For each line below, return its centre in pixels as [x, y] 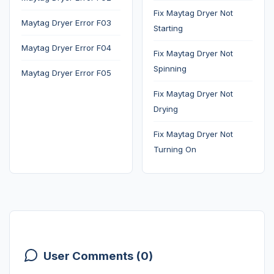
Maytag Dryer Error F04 [66, 48]
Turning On [175, 150]
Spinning [170, 69]
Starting [168, 28]
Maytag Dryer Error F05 [66, 73]
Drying [166, 109]
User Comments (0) [98, 256]
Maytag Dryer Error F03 [66, 23]
